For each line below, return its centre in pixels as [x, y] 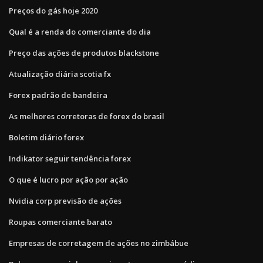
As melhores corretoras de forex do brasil [87, 116]
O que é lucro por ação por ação [68, 179]
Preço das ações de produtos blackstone [84, 53]
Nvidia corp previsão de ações [65, 200]
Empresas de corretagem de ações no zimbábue [99, 243]
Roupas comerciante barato [60, 222]
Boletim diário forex [46, 137]
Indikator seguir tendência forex [70, 158]
